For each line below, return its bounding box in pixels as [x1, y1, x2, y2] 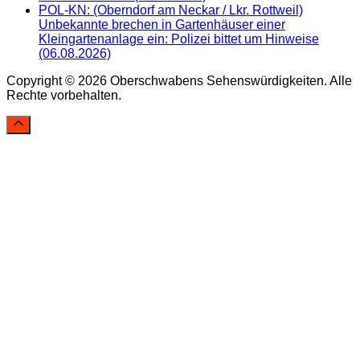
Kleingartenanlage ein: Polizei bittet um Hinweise [39, 32, 319, 47]
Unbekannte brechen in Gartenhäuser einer [39, 18, 285, 32]
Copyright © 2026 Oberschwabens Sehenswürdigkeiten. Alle [6, 74, 352, 88]
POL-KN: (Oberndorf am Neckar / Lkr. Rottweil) [39, 3, 303, 18]
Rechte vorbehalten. [6, 88, 121, 103]
